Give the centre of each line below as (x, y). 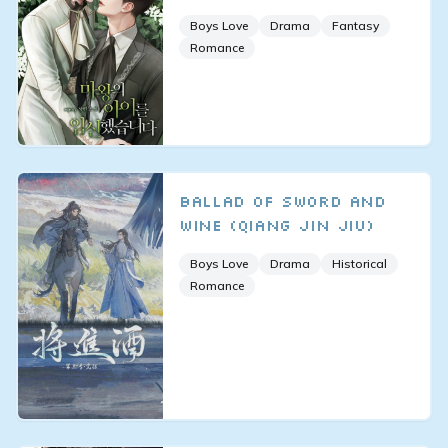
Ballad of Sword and (282, 201)
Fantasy (356, 25)
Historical (360, 264)
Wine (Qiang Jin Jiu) (276, 225)
